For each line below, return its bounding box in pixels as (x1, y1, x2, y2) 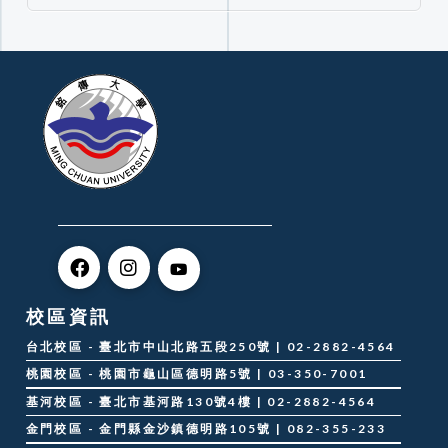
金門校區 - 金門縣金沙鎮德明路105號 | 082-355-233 (25, 421, 387, 437)
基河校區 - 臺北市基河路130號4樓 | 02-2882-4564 (25, 393, 377, 409)
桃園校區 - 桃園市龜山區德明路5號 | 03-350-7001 (25, 366, 368, 382)
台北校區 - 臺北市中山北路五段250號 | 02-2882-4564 (25, 338, 396, 354)
